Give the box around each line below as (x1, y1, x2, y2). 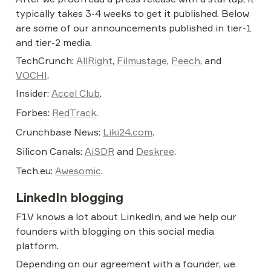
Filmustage (117, 54, 167, 67)
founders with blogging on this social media (16, 225, 214, 237)
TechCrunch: (16, 54, 76, 67)
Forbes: (16, 106, 52, 119)
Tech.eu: (16, 165, 55, 177)
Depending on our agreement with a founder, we (16, 258, 235, 270)
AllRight (76, 54, 113, 67)
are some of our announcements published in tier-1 (16, 22, 252, 34)
